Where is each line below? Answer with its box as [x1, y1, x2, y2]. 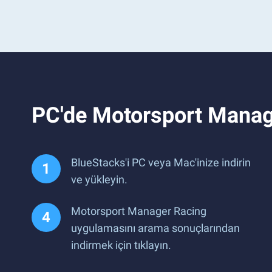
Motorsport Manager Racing [71, 205, 206, 217]
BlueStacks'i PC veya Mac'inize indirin [71, 156, 251, 169]
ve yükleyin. [71, 173, 127, 186]
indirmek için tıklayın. [71, 239, 171, 251]
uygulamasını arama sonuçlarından [71, 222, 240, 234]
